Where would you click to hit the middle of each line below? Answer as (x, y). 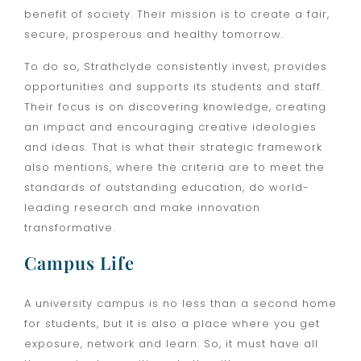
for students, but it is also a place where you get (172, 324)
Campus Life (79, 263)
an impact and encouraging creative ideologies (170, 127)
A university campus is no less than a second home (180, 304)
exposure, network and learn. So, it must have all (171, 344)
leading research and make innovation (142, 207)
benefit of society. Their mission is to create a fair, (177, 15)
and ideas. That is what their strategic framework (173, 147)
